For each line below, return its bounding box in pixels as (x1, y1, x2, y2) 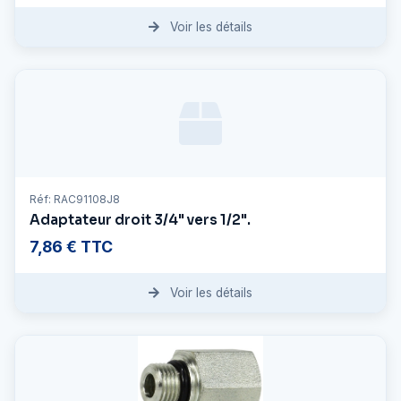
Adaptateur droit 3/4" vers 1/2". (30, 210, 251, 228)
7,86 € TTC (30, 236, 113, 256)
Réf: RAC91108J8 (30, 192, 120, 206)
